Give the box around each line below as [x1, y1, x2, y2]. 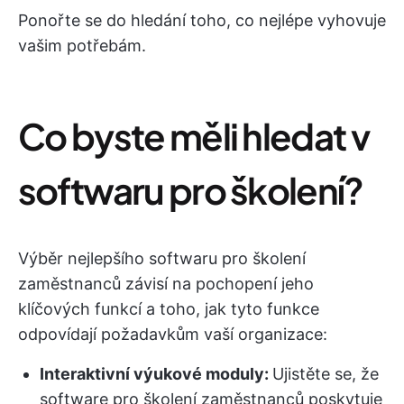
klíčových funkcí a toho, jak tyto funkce [18, 299, 319, 318]
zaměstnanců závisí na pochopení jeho [18, 274, 314, 293]
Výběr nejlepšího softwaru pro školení [18, 249, 306, 268]
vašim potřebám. [18, 36, 146, 55]
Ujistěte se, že [272, 364, 379, 383]
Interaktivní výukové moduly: [40, 364, 272, 383]
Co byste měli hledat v [18, 113, 370, 159]
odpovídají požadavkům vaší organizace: [18, 325, 327, 344]
